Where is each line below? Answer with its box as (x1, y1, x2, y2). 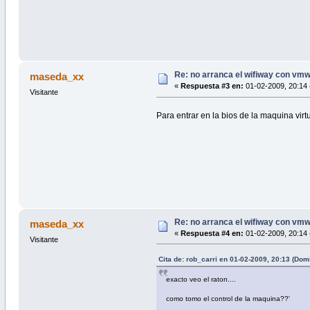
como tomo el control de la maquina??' (166, 294, 291, 302)
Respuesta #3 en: (180, 82, 244, 91)
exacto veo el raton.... (166, 275, 237, 283)
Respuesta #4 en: (180, 228, 244, 237)
